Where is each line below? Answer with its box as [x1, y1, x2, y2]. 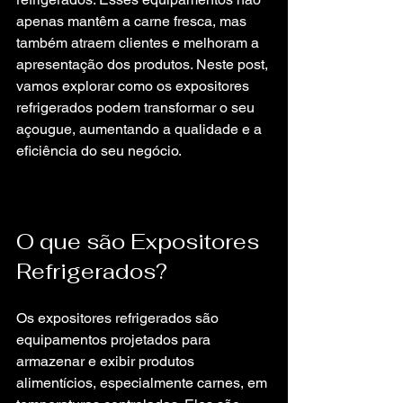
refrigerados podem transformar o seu [16, 99, 258, 116]
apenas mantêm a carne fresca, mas [16, 13, 250, 30]
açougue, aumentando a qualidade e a [16, 121, 265, 138]
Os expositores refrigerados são [16, 309, 222, 327]
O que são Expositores [16, 228, 264, 255]
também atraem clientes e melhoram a [16, 34, 263, 51]
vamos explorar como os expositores [16, 77, 253, 94]
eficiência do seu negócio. [16, 142, 182, 159]
